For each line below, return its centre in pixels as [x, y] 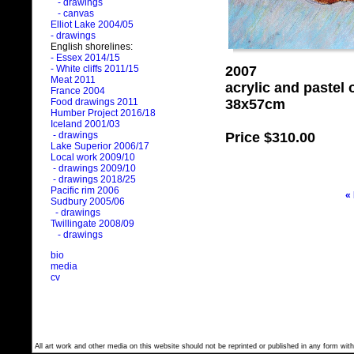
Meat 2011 [73, 80]
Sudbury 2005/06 [88, 202]
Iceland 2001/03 [85, 124]
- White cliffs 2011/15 [95, 69]
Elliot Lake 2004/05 [92, 25]
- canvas [73, 14]
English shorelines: [92, 47]
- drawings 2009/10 [94, 169]
